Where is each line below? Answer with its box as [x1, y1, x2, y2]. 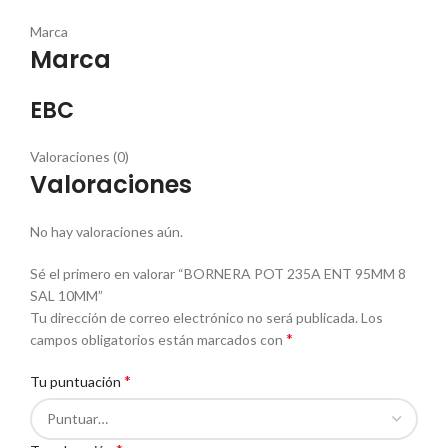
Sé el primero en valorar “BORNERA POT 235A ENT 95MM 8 [30, 265, 406, 283]
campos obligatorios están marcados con [30, 331, 286, 349]
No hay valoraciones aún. [30, 223, 183, 241]
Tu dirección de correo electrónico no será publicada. [30, 309, 358, 327]
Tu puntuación [30, 373, 124, 391]
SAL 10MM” [30, 287, 103, 305]
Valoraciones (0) [30, 148, 129, 166]
